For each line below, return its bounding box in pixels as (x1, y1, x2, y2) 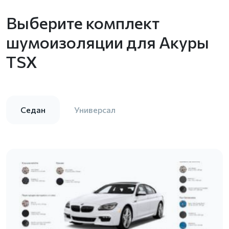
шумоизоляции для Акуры (6, 32, 209, 52)
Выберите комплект (6, 12, 159, 33)
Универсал (74, 105, 116, 114)
